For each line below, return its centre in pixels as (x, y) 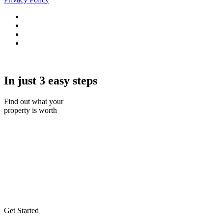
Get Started (21, 210)
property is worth (30, 110)
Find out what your (34, 101)
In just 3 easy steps (51, 80)
